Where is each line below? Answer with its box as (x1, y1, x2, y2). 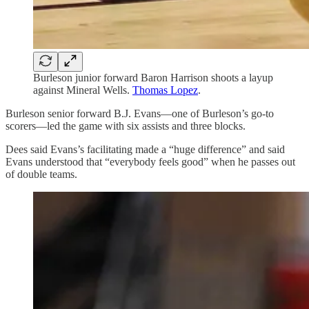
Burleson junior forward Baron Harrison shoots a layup (33, 72, 273, 84)
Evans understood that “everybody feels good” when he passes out (6, 156, 295, 168)
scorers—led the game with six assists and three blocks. (6, 120, 246, 132)
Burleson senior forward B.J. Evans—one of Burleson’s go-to (6, 108, 274, 120)
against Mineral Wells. (33, 84, 132, 97)
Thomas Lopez (132, 84, 198, 97)
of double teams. (6, 168, 77, 181)
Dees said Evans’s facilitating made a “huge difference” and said (6, 143, 285, 156)
